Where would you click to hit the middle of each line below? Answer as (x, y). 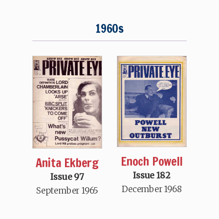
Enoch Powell (152, 161)
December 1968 (152, 189)
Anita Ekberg (67, 163)
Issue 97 (67, 177)
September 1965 (67, 190)
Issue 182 (152, 175)
